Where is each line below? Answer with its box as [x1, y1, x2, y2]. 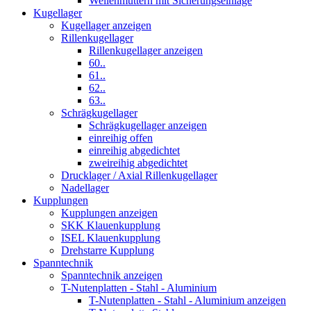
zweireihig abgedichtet [89, 156, 187, 169]
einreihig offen [89, 131, 153, 144]
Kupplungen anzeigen [61, 206, 158, 219]
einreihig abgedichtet [89, 144, 180, 156]
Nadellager [61, 181, 109, 194]
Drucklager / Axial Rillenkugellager [61, 169, 217, 181]
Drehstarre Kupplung [61, 244, 154, 256]
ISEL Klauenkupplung [61, 231, 160, 244]
